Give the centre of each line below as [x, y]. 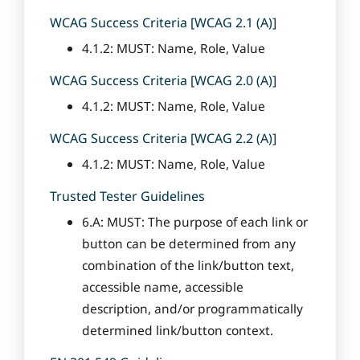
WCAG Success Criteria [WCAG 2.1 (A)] [163, 22]
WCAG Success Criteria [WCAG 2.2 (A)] [163, 138]
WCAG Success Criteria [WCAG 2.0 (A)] [163, 80]
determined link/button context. [178, 330]
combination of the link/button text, [188, 265]
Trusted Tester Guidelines [127, 196]
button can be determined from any [189, 243]
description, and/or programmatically [192, 309]
